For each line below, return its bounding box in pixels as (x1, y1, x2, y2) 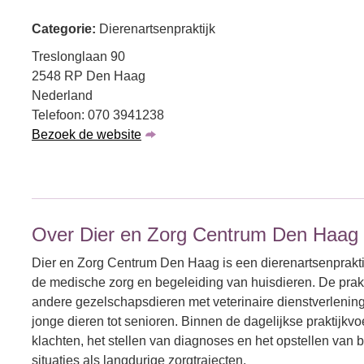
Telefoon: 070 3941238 (32, 108, 164, 122)
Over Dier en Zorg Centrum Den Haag (32, 223, 358, 245)
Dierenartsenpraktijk (99, 22, 215, 36)
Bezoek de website (32, 128, 141, 141)
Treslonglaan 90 (32, 50, 125, 63)
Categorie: (32, 22, 99, 36)
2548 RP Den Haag (32, 69, 145, 83)
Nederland (32, 89, 93, 102)
